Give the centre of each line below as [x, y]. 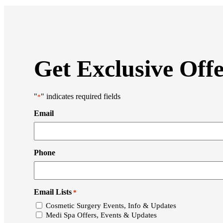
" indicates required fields [81, 97]
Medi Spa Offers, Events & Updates [101, 215]
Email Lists [53, 192]
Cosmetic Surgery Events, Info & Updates [111, 206]
